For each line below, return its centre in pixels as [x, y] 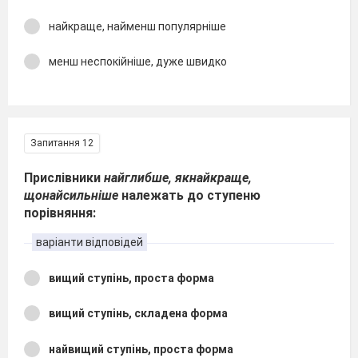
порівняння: [60, 213]
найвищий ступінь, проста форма [141, 349]
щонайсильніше [71, 195]
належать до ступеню [189, 195]
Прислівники [64, 177]
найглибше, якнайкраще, [178, 177]
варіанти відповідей [89, 242]
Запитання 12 [62, 143]
